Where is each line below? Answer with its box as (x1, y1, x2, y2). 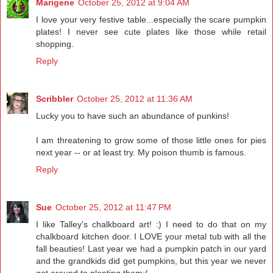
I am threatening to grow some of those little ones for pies (36, 135, 266, 145)
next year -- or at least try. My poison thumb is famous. (36, 147, 246, 157)
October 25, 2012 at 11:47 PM (55, 202, 171, 212)
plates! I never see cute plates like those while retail (36, 26, 266, 37)
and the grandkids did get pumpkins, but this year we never (36, 255, 266, 266)
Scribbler (36, 93, 73, 104)
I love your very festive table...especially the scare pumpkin (36, 14, 266, 24)
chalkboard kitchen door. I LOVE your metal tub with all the (36, 231, 266, 241)
